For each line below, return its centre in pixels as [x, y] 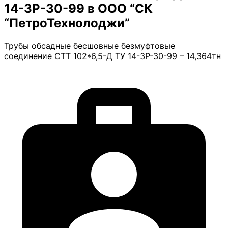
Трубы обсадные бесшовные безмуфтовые [90, 46]
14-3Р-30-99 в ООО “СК [78, 9]
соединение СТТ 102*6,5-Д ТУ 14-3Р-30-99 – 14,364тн [112, 56]
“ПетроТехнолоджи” [67, 23]
